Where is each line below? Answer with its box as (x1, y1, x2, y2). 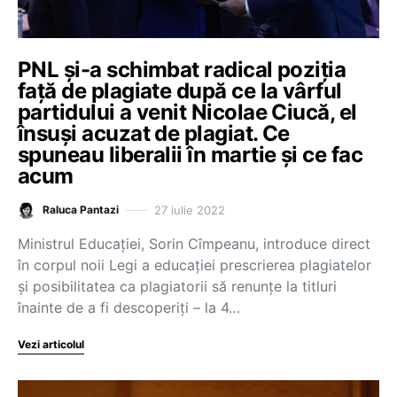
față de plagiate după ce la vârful (18, 78, 342, 104)
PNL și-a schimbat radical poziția (18, 57, 346, 82)
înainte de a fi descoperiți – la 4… (18, 299, 240, 316)
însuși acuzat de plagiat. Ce (18, 121, 290, 146)
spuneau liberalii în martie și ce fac (18, 142, 363, 167)
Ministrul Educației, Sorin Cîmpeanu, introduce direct (18, 235, 370, 253)
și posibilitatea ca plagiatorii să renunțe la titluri (18, 277, 337, 295)
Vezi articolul (18, 338, 84, 351)
